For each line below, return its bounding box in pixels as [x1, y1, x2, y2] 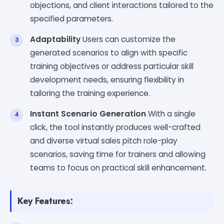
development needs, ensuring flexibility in [30, 74, 184, 85]
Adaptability [30, 33, 80, 44]
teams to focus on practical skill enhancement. [30, 162, 206, 173]
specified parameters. [30, 13, 113, 24]
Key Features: [17, 194, 73, 207]
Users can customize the [80, 33, 175, 44]
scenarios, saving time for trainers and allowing [30, 148, 205, 159]
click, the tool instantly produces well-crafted [30, 121, 200, 132]
